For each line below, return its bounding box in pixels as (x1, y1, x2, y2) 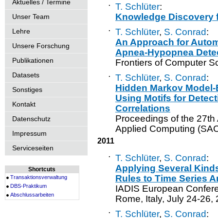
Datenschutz (12, 115, 51, 123)
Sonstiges (12, 86, 42, 93)
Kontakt (12, 100, 36, 108)
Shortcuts (28, 166, 56, 173)
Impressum (12, 129, 47, 137)
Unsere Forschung (12, 42, 70, 50)
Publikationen (12, 56, 54, 64)
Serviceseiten (12, 144, 54, 152)
